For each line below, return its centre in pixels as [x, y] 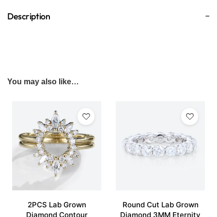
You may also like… [43, 81]
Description [29, 16]
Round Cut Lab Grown [160, 204]
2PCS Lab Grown [57, 204]
